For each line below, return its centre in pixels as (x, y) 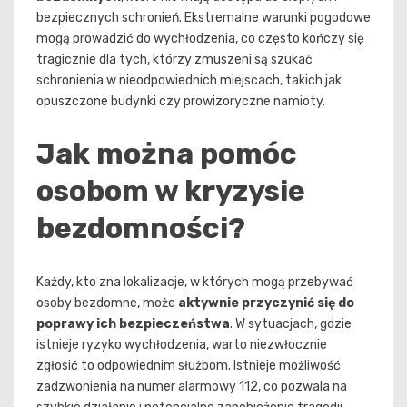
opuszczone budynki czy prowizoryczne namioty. (181, 101)
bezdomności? (141, 228)
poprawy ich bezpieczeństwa (133, 324)
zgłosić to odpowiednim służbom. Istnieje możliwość (189, 366)
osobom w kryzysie (171, 191)
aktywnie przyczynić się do (266, 303)
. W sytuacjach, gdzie (291, 324)
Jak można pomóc (167, 154)
